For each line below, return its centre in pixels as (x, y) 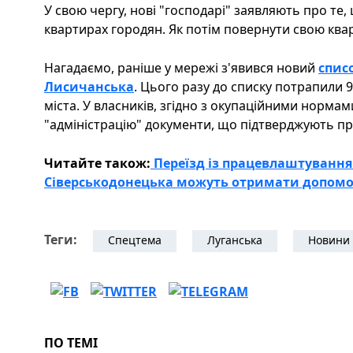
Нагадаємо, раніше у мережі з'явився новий (181, 67)
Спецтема (135, 240)
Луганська (235, 240)
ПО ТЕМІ (71, 342)
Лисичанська (89, 86)
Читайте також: (97, 163)
